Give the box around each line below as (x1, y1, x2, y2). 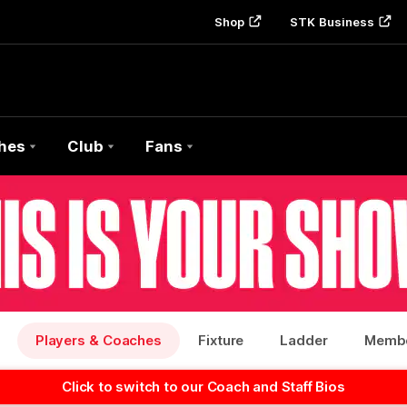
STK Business (290, 15, 375, 29)
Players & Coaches (35, 332, 163, 349)
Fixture (198, 332, 244, 349)
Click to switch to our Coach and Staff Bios (62, 378, 345, 395)
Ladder (280, 332, 328, 349)
